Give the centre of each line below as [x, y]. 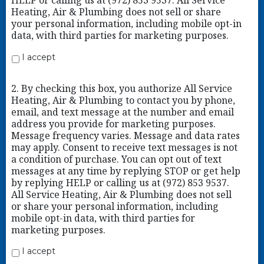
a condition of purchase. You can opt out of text [116, 159]
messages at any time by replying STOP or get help [126, 171]
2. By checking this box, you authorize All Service [121, 88]
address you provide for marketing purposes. [113, 123]
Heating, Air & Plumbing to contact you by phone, [123, 100]
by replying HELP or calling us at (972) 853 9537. [120, 182]
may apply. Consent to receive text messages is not [124, 147]
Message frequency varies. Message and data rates [125, 135]
